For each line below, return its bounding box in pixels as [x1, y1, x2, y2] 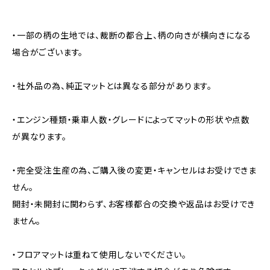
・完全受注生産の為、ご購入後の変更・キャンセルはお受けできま [12, 165, 257, 175]
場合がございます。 [12, 47, 84, 57]
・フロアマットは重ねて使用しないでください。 [12, 250, 187, 260]
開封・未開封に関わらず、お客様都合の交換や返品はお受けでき [12, 199, 256, 209]
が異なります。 [12, 131, 67, 142]
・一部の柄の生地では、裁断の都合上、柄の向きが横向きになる [12, 30, 252, 40]
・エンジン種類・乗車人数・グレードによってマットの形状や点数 [12, 115, 250, 125]
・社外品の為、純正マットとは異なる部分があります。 [12, 81, 212, 91]
